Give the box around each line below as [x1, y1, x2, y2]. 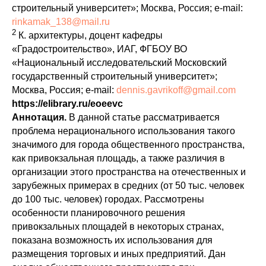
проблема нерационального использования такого [12, 126, 235, 137]
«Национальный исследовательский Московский [12, 58, 227, 68]
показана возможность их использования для [12, 235, 213, 246]
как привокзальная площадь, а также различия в [12, 153, 225, 164]
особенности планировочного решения [12, 208, 185, 218]
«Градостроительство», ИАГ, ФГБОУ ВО [12, 44, 187, 55]
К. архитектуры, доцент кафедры [18, 30, 163, 41]
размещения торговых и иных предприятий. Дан [12, 249, 226, 259]
